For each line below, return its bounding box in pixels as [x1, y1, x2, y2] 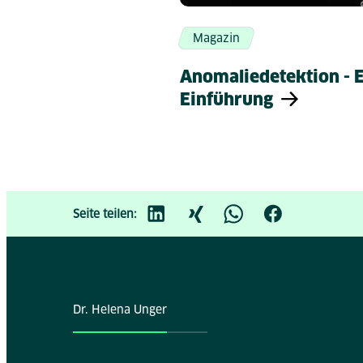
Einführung [180, 89, 277, 111]
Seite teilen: [73, 206, 138, 221]
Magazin [193, 31, 240, 46]
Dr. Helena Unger [73, 302, 168, 318]
